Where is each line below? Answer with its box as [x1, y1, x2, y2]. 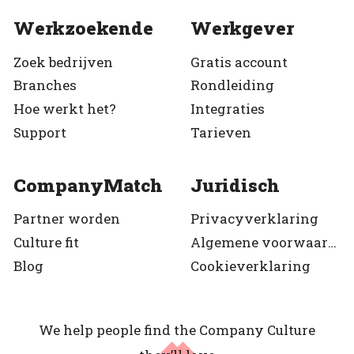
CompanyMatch [13, 172, 163, 197]
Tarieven [190, 122, 251, 141]
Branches [13, 76, 77, 95]
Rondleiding [190, 76, 274, 95]
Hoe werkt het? [13, 100, 116, 119]
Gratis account [190, 52, 288, 71]
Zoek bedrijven [13, 52, 113, 71]
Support [13, 122, 66, 141]
